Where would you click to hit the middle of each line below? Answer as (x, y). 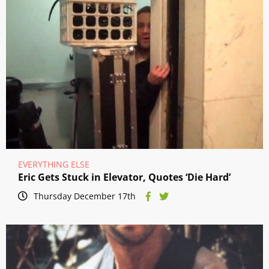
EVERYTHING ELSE (54, 165)
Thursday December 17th (85, 196)
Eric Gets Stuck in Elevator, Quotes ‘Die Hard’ (124, 177)
